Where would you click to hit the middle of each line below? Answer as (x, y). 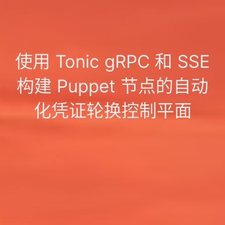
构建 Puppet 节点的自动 (113, 86)
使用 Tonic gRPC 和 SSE (113, 61)
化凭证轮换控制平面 (113, 110)
